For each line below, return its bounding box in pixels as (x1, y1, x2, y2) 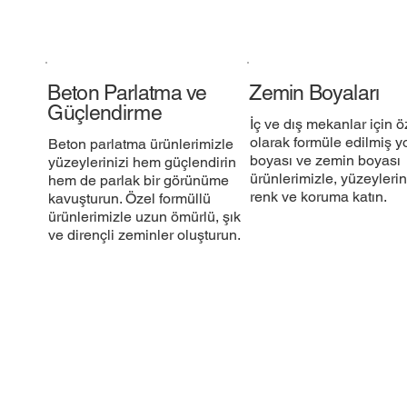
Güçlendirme (47, 100, 162, 124)
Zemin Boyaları (249, 80, 380, 104)
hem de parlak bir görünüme (47, 171, 229, 189)
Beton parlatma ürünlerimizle (47, 134, 233, 153)
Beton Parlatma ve (47, 80, 207, 104)
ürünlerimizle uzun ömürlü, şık (47, 207, 241, 225)
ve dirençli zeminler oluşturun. (47, 225, 241, 243)
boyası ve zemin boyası (249, 151, 401, 169)
